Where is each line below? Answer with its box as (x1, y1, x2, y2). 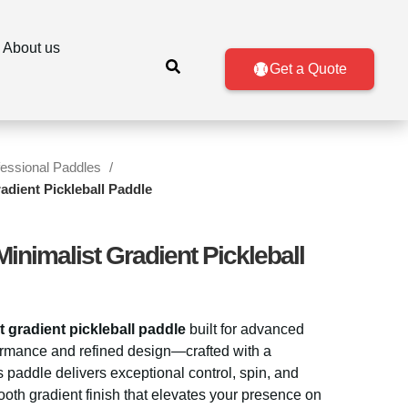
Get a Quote (269, 61, 347, 76)
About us (2, 40, 60, 56)
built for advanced (186, 321, 304, 337)
